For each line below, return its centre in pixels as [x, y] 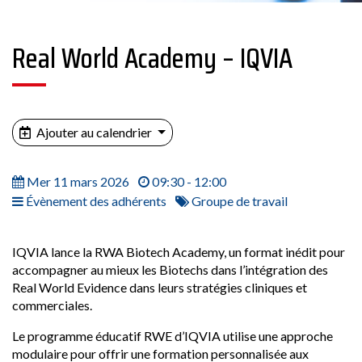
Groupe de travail [238, 201]
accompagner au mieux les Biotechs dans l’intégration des [170, 269]
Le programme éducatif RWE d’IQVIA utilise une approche [173, 336]
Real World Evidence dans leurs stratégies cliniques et [160, 287]
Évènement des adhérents [95, 201]
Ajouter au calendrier [94, 132]
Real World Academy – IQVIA [152, 58]
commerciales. [52, 305]
